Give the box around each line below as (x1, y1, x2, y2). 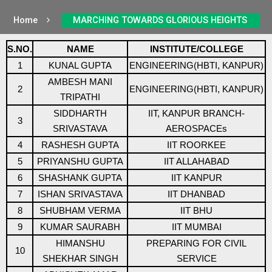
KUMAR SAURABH (40, 222, 120, 232)
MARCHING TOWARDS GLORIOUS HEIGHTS (72, 15, 247, 25)
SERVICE (176, 253, 217, 263)
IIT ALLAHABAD (163, 156, 229, 166)
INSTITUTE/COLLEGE (149, 44, 243, 54)
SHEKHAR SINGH (42, 253, 118, 263)
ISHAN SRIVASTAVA (38, 189, 123, 199)
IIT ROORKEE (167, 140, 226, 150)
